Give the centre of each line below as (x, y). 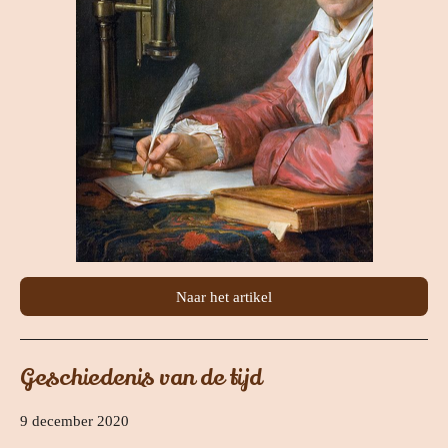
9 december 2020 (74, 421)
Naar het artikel (224, 296)
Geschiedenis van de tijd (141, 378)
